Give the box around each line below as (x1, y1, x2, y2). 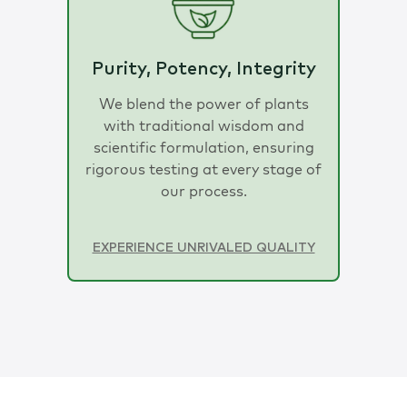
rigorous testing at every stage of (85, 159, 322, 178)
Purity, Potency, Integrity (91, 59, 316, 78)
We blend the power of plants (98, 94, 309, 113)
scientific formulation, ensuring (93, 137, 314, 156)
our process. (160, 181, 247, 200)
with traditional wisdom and (103, 115, 304, 134)
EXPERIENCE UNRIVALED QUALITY (92, 241, 315, 254)
